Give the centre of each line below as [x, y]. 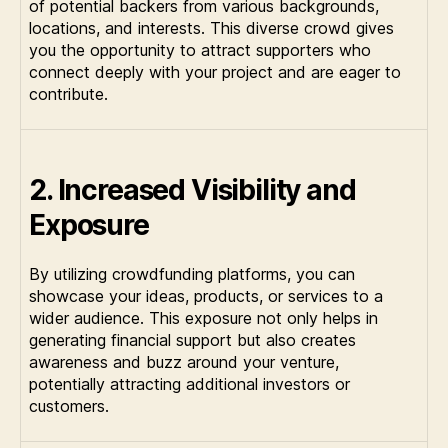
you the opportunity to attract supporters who [200, 49]
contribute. [68, 93]
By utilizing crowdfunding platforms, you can [192, 273]
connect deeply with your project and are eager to [215, 71]
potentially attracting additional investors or [189, 383]
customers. [69, 405]
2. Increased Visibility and [192, 189]
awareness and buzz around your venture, [184, 361]
